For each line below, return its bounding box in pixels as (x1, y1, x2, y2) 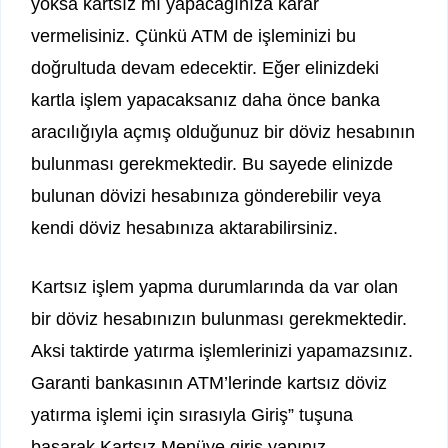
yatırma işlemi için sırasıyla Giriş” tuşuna (31, 405, 353, 426)
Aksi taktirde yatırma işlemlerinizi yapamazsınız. (31, 341, 413, 362)
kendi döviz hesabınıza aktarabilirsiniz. (31, 218, 338, 239)
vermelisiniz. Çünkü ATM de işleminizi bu (31, 26, 356, 47)
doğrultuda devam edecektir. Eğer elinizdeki (31, 58, 379, 79)
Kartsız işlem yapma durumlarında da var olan (31, 277, 398, 298)
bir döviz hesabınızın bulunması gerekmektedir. (31, 309, 407, 330)
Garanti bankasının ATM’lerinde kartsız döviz (31, 373, 387, 394)
